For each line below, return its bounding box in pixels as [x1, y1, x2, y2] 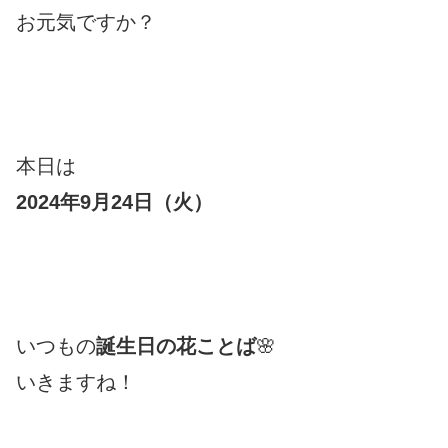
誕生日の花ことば [96, 334, 256, 357]
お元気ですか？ [16, 10, 156, 33]
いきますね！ [16, 370, 136, 393]
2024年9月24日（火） [16, 190, 213, 213]
